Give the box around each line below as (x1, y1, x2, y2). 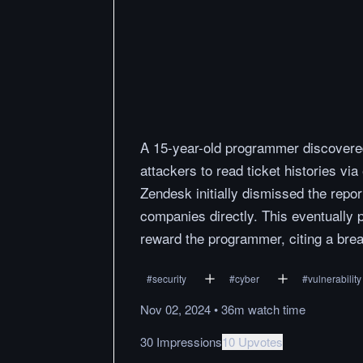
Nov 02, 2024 (140, 301, 211, 318)
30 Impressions (140, 333, 222, 351)
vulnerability (308, 271, 361, 286)
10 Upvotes (222, 333, 283, 351)
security (152, 271, 186, 286)
